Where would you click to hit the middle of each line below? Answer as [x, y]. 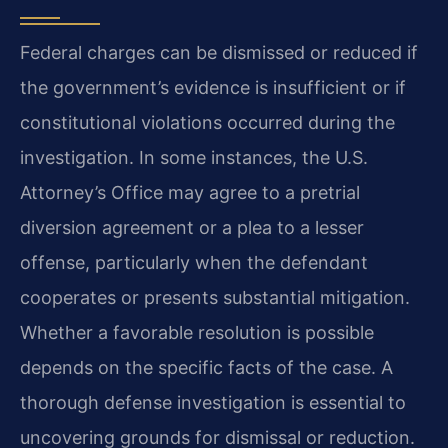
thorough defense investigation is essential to [213, 402]
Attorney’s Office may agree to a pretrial [190, 192]
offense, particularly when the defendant [194, 262]
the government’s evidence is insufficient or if [213, 87]
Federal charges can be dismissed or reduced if [219, 52]
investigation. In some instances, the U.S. [194, 157]
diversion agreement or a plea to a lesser [192, 227]
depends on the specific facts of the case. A [206, 367]
